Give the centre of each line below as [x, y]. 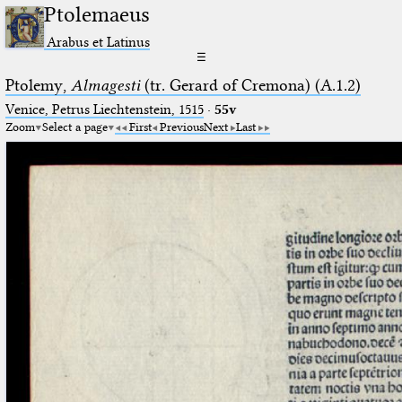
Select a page [74, 126]
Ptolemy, [38, 85]
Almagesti [105, 85]
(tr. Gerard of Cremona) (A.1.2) [250, 85]
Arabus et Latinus [99, 41]
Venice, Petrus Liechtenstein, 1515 [104, 109]
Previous [181, 126]
